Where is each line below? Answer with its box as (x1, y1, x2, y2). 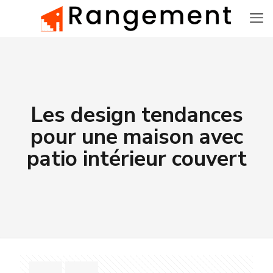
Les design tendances (30, 101, 243, 129)
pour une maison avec (30, 122, 243, 151)
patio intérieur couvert (26, 144, 247, 173)
